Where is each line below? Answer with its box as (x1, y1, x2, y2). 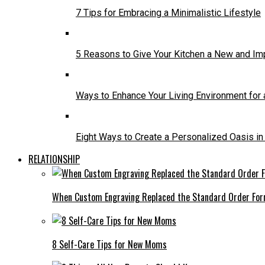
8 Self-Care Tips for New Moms (52, 237, 167, 251)
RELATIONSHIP (28, 151, 80, 166)
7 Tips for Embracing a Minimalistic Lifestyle (76, 7, 261, 18)
